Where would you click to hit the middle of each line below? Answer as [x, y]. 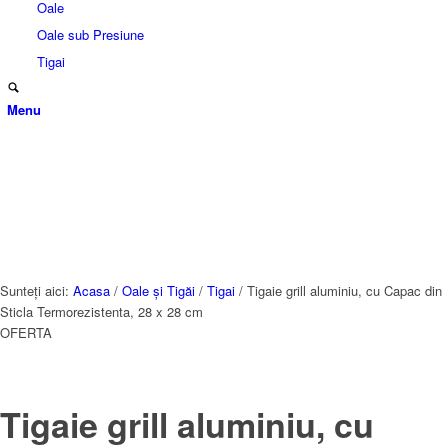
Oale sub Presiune [90, 34]
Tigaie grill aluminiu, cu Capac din [344, 290]
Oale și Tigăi [158, 290]
